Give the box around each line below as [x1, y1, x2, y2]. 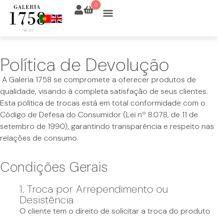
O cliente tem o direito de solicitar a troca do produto [19, 206, 210, 217]
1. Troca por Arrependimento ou [19, 182, 168, 197]
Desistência [19, 193, 73, 207]
